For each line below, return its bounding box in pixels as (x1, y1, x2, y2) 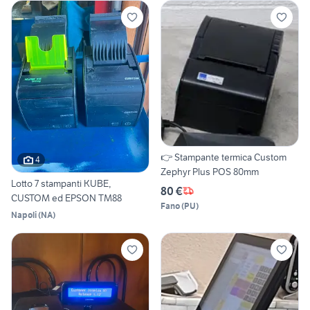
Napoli (11, 209, 37, 220)
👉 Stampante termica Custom (161, 150, 286, 163)
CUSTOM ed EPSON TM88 (11, 191, 122, 204)
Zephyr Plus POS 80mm (161, 165, 259, 178)
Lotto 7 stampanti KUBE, (11, 176, 111, 190)
